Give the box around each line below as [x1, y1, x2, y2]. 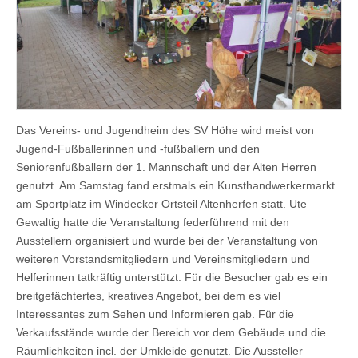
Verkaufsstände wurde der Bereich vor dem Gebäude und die [16, 326, 326, 340]
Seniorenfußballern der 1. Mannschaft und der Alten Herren [16, 161, 316, 174]
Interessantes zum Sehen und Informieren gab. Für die [16, 308, 294, 321]
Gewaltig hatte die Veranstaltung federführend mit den [16, 216, 289, 229]
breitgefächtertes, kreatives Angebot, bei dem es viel [16, 289, 280, 303]
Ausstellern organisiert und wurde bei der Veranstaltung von [16, 234, 318, 248]
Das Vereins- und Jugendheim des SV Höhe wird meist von [16, 124, 314, 137]
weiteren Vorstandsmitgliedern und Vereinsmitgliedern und [16, 253, 310, 266]
